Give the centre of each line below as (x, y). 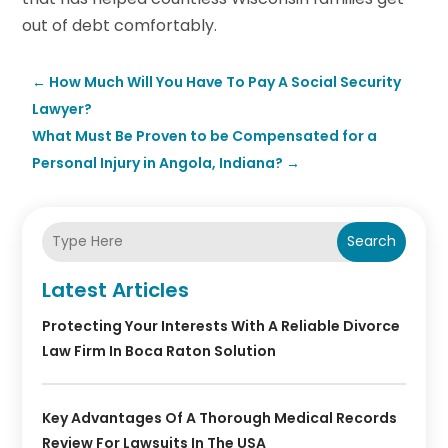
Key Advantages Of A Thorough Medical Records (220, 417)
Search (371, 241)
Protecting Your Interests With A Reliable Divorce (221, 325)
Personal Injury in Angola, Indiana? (158, 162)
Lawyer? (62, 108)
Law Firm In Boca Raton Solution (159, 350)
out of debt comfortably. (120, 25)
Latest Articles (116, 289)
